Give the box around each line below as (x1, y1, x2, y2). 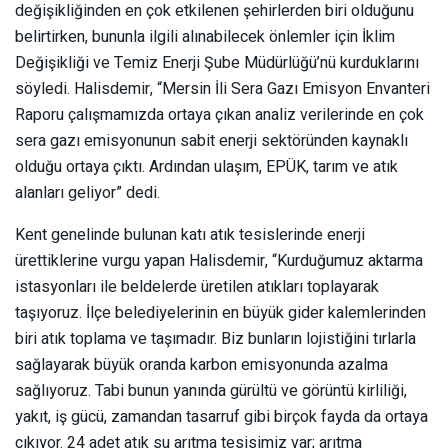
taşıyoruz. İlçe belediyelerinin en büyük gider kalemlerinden (15, 300, 426, 325)
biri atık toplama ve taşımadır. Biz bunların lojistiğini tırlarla (15, 326, 416, 351)
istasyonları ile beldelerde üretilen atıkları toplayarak (15, 274, 379, 299)
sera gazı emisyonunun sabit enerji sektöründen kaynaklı (15, 128, 408, 153)
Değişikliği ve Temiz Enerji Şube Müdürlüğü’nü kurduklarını (15, 50, 419, 75)
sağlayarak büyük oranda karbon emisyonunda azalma (15, 352, 388, 377)
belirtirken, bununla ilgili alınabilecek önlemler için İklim (15, 24, 395, 49)
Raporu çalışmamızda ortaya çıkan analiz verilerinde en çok (15, 102, 424, 127)
